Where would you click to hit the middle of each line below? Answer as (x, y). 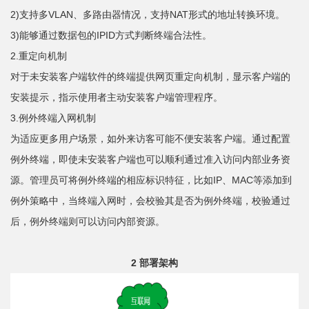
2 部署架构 (154, 263)
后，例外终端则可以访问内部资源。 (88, 222)
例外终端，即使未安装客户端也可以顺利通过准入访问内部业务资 (150, 160)
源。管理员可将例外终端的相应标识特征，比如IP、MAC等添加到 (151, 180)
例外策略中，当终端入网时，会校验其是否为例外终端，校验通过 (150, 201)
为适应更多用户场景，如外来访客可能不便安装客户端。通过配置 (150, 139)
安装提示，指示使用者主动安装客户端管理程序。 (117, 98)
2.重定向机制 (39, 56)
